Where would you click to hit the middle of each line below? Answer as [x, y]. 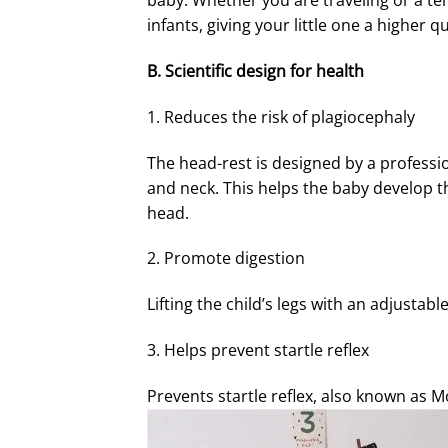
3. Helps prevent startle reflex [258, 349]
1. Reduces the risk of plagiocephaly [281, 116]
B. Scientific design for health [255, 70]
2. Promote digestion [226, 258]
